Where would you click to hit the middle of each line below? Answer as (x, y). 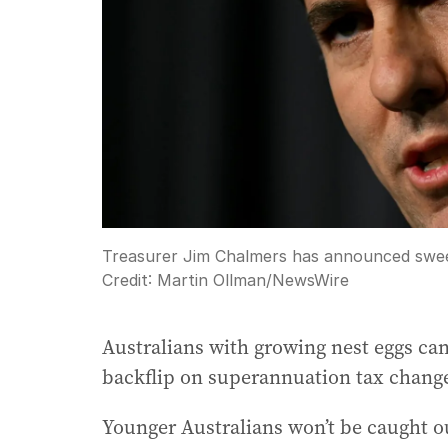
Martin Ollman (211, 280)
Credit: (129, 280)
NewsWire (310, 280)
